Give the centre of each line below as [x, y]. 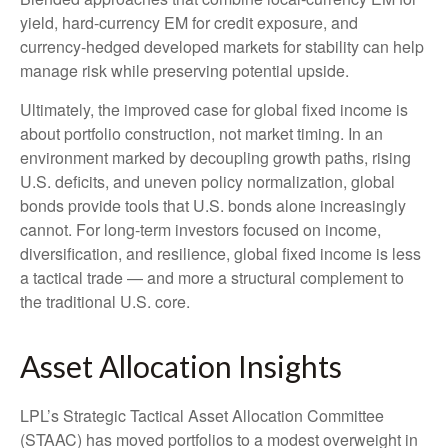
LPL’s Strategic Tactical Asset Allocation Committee [202, 416]
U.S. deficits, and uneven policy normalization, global [207, 182]
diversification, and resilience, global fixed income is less [220, 254]
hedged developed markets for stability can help [255, 47]
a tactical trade [73, 278]
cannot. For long [77, 230]
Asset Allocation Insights [180, 366]
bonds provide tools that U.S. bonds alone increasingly [213, 206]
